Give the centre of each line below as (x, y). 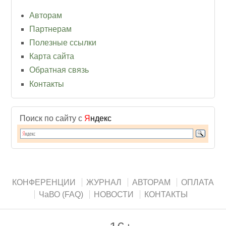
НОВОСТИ (114, 194)
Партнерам (51, 29)
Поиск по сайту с (52, 118)
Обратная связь (59, 70)
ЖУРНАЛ (104, 182)
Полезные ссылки (63, 42)
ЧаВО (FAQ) (61, 194)
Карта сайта (52, 56)
